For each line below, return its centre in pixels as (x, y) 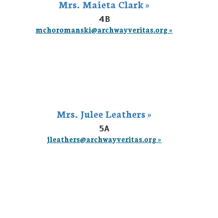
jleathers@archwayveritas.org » (104, 139)
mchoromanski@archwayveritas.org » (104, 29)
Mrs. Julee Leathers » (104, 113)
